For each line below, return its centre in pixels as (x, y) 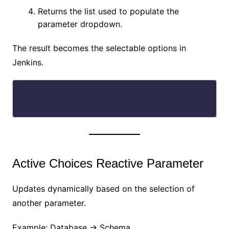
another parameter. (49, 203)
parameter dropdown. (80, 24)
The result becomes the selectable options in (99, 48)
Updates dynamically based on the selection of (103, 188)
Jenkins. (28, 62)
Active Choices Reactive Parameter (108, 163)
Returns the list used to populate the (108, 11)
